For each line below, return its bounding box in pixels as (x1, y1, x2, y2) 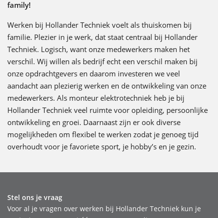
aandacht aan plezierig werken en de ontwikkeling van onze (7, 80, 206, 91)
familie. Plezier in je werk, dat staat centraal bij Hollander (7, 32, 198, 42)
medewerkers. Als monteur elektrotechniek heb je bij (7, 92, 184, 103)
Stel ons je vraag (7, 192, 62, 202)
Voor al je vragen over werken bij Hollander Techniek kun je (7, 203, 201, 213)
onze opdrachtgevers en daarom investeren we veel (7, 68, 180, 78)
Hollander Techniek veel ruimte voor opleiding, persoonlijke (7, 105, 208, 115)
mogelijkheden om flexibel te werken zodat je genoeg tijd (7, 129, 199, 139)
